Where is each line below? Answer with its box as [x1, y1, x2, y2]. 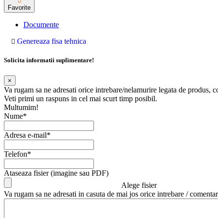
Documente [23, 20, 59, 29]
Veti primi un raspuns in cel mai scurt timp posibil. [4, 94, 157, 103]
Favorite [8, 4, 31, 12]
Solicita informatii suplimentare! [4, 56, 94, 64]
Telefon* [4, 149, 31, 158]
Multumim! [4, 103, 38, 111]
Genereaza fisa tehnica [17, 37, 86, 46]
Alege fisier [121, 181, 157, 189]
